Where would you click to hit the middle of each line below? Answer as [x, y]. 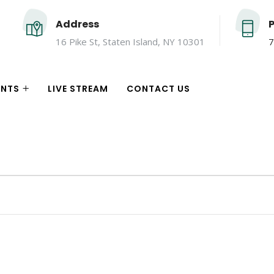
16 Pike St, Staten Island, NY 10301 [130, 42]
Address [77, 24]
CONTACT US [158, 89]
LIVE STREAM [78, 89]
